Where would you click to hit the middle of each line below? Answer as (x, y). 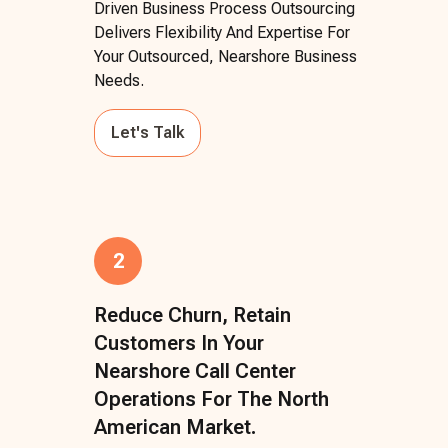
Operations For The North (211, 398)
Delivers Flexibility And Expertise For (222, 32)
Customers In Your (179, 342)
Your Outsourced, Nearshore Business (225, 56)
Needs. (119, 80)
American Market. (175, 426)
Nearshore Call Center (195, 370)
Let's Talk (147, 132)
